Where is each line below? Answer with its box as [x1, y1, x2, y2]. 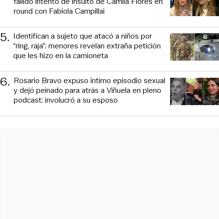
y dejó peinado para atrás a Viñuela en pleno [14, 85, 161, 96]
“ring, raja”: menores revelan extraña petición [13, 40, 161, 52]
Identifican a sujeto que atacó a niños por [13, 30, 152, 42]
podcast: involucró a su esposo [14, 94, 118, 106]
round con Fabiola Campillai [14, 5, 105, 17]
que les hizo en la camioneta [13, 50, 108, 62]
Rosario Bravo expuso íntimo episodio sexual [14, 75, 165, 87]
